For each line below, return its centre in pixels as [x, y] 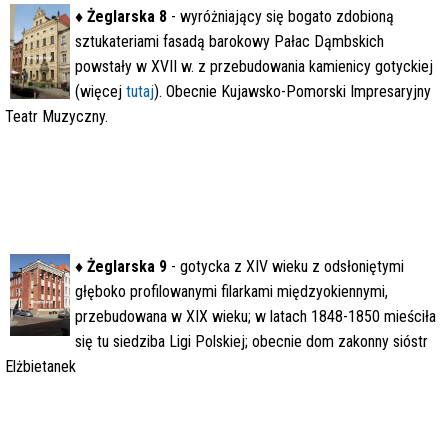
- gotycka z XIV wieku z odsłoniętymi [285, 266]
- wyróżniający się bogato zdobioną [280, 16]
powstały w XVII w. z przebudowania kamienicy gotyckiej [254, 66]
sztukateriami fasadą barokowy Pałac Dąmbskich [229, 41]
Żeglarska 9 [127, 266]
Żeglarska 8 [127, 16]
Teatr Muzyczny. [56, 116]
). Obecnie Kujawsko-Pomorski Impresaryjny [292, 91]
